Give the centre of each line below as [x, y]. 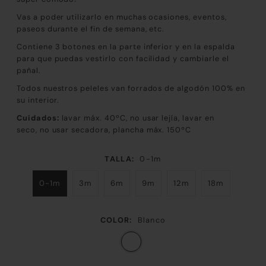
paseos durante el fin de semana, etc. [91, 28]
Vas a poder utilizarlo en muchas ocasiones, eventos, [121, 17]
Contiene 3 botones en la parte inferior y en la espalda [126, 46]
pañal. [28, 70]
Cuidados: [38, 118]
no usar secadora [74, 129]
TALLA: [120, 159]
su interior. [38, 100]
